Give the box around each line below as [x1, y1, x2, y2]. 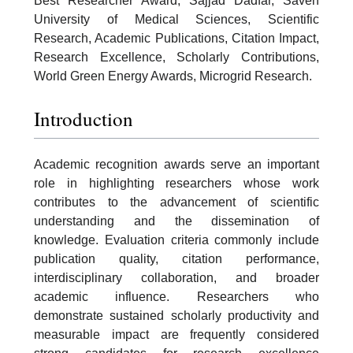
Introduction [34, 105, 133, 132]
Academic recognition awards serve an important [34, 157, 319, 171]
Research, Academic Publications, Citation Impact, [34, 32, 319, 46]
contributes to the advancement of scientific [34, 195, 319, 209]
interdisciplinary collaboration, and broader [34, 270, 319, 284]
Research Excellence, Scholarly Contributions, [34, 50, 319, 65]
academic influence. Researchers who [34, 289, 319, 303]
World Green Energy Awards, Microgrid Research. [34, 69, 312, 84]
